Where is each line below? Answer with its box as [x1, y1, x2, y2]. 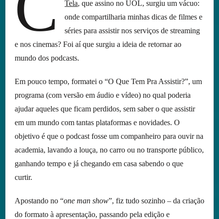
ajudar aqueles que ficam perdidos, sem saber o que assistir [14, 105, 195, 113]
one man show [63, 197, 109, 205]
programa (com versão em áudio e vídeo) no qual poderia [14, 91, 191, 100]
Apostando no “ [14, 197, 64, 205]
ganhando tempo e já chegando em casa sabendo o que [14, 159, 183, 168]
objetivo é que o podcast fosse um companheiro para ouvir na [14, 132, 203, 141]
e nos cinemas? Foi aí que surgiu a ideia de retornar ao [14, 40, 181, 49]
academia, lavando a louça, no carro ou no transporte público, [14, 146, 204, 154]
